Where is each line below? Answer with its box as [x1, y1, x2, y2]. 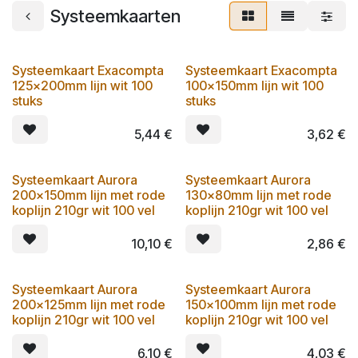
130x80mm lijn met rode [185, 186, 332, 203]
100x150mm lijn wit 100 [185, 77, 324, 93]
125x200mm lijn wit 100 [12, 77, 153, 93]
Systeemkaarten [50, 5, 181, 26]
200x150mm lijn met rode [12, 186, 165, 203]
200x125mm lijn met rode [12, 296, 165, 312]
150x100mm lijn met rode [185, 296, 336, 312]
